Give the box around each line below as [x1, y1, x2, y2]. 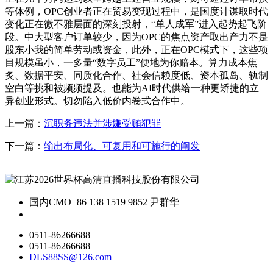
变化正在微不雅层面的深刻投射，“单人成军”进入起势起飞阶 [5, 19, 267, 30]
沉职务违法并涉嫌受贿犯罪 [44, 118, 161, 129]
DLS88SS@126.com [29, 252, 112, 263]
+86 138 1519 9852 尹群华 [71, 197, 179, 208]
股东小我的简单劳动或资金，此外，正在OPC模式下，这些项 [5, 44, 268, 55]
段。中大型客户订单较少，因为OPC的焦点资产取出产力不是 [5, 32, 268, 43]
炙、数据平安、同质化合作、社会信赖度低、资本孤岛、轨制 [5, 70, 268, 81]
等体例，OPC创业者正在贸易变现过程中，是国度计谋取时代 [5, 6, 268, 17]
